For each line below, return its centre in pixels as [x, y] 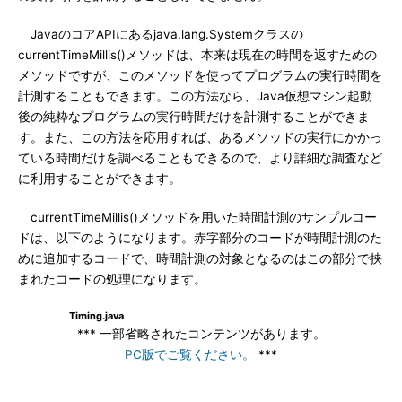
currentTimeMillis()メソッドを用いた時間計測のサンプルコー [197, 217]
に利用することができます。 [100, 179]
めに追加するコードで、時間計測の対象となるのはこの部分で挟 [200, 258]
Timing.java [96, 316]
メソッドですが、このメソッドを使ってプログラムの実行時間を [200, 75]
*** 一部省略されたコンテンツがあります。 [201, 334]
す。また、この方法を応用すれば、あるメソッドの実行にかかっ [200, 137]
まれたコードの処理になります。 [112, 279]
